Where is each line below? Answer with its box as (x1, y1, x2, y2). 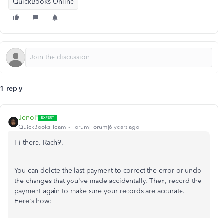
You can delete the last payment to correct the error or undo (14, 166, 201, 175)
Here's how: (14, 197, 51, 205)
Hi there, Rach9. (14, 138, 63, 146)
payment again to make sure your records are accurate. (14, 187, 185, 195)
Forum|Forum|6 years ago (72, 124, 139, 130)
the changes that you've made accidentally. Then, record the (14, 177, 201, 185)
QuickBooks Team (18, 124, 66, 130)
